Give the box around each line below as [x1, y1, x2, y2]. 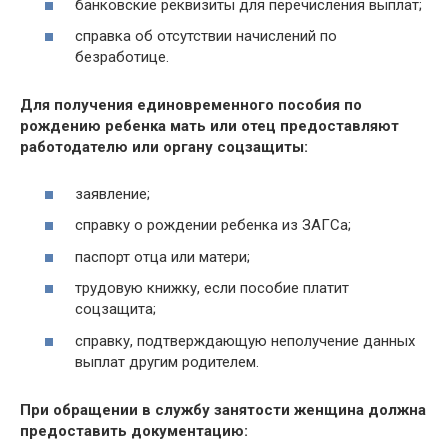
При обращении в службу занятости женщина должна [20, 400, 426, 419]
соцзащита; [75, 300, 156, 318]
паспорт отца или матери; [75, 247, 250, 266]
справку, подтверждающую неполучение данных [75, 331, 415, 350]
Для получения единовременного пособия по [20, 96, 362, 114]
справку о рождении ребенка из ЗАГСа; [75, 216, 351, 234]
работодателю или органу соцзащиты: [20, 138, 308, 156]
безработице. [75, 48, 169, 66]
